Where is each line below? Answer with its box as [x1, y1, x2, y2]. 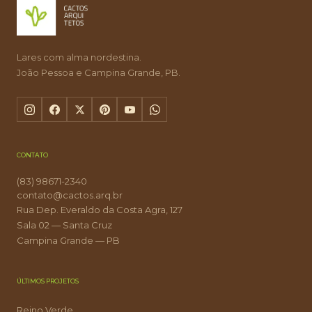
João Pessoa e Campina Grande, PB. [17, 67, 180, 79]
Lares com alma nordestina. [17, 52, 141, 63]
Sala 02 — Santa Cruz [17, 219, 112, 231]
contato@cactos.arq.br [17, 189, 123, 201]
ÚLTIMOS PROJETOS [17, 277, 79, 286]
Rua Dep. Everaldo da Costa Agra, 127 [17, 204, 182, 216]
